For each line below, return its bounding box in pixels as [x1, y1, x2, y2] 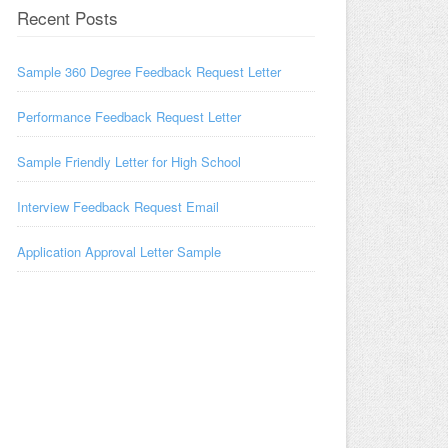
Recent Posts [17, 5, 118, 30]
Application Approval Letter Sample [17, 242, 221, 261]
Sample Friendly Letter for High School [17, 152, 241, 171]
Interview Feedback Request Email [17, 197, 219, 216]
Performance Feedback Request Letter [17, 107, 241, 126]
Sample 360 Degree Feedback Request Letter [17, 62, 281, 81]
